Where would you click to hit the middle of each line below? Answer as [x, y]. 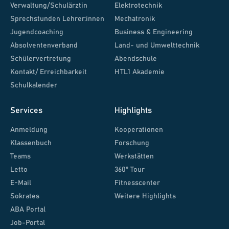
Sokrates [25, 197]
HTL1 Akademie [140, 72]
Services [26, 111]
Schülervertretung [41, 59]
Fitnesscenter [137, 183]
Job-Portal [28, 223]
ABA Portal [28, 210]
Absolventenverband [44, 46]
